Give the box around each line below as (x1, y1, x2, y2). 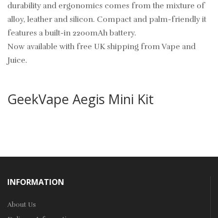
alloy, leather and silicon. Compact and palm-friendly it (7, 15, 206, 25)
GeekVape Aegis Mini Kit (7, 90, 154, 109)
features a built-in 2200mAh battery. (7, 28, 136, 38)
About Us (7, 200, 36, 209)
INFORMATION (7, 177, 64, 188)
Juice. (7, 55, 27, 66)
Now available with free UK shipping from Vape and (7, 42, 196, 52)
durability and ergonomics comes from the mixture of (7, 1, 205, 11)
